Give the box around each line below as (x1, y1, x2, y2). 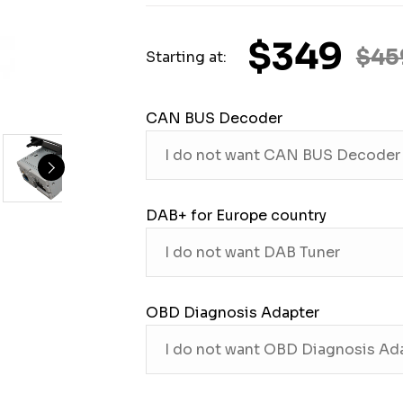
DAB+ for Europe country (145, 206, 327, 225)
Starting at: (145, 48, 227, 67)
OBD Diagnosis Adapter (145, 303, 319, 322)
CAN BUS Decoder (145, 109, 282, 128)
